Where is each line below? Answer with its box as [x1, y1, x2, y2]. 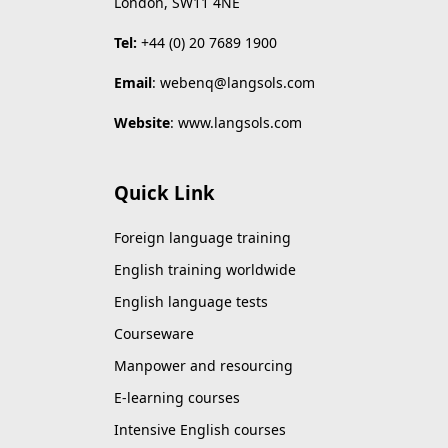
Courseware [114, 324, 194, 343]
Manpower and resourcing [114, 356, 293, 375]
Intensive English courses [114, 420, 286, 439]
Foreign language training [114, 228, 291, 247]
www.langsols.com [178, 113, 302, 132]
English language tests [114, 292, 268, 311]
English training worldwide [114, 260, 296, 279]
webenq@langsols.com [160, 73, 315, 92]
